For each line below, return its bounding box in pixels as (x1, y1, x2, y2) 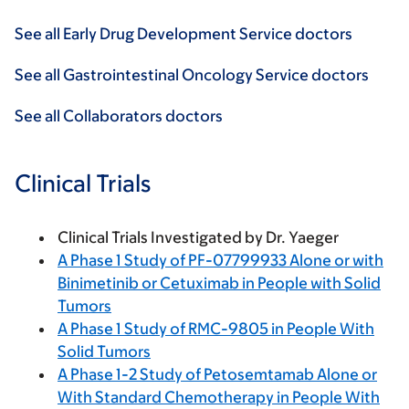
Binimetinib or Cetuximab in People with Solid (58, 274, 381, 293)
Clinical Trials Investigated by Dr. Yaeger (58, 228, 339, 247)
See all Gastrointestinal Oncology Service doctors (15, 66, 369, 85)
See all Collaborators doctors (15, 107, 223, 126)
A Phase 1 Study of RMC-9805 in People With (58, 320, 374, 339)
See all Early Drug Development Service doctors (15, 25, 352, 44)
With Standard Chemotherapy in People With (58, 388, 380, 407)
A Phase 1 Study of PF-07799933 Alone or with (58, 251, 383, 270)
